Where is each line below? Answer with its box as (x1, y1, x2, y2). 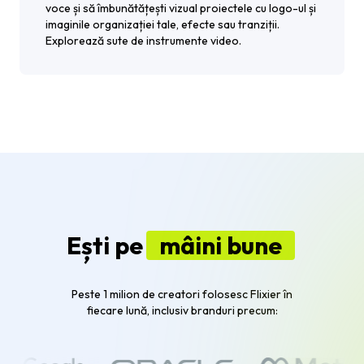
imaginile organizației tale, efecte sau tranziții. (45, 16, 279, 32)
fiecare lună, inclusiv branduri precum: (86, 302, 278, 318)
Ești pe (66, 229, 143, 261)
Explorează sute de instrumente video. (45, 32, 241, 48)
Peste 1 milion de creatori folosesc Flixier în (71, 286, 292, 301)
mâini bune (158, 229, 282, 261)
